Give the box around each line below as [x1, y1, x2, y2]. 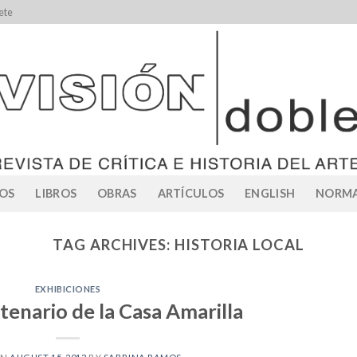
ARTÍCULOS [157, 186, 225, 200]
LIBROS [35, 186, 77, 200]
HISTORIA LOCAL [175, 236, 304, 253]
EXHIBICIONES [34, 284, 101, 295]
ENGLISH [245, 186, 296, 200]
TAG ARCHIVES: [53, 236, 175, 253]
